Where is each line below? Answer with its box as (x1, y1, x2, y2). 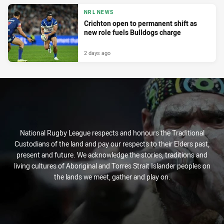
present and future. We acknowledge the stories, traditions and (16, 150, 207, 159)
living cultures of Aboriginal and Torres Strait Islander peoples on (13, 161, 210, 170)
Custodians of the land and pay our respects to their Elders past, (14, 139, 209, 148)
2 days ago (84, 48, 110, 56)
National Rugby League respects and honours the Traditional (19, 128, 204, 137)
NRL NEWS (84, 9, 113, 16)
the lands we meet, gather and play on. (53, 172, 170, 181)
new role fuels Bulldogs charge (84, 27, 181, 37)
